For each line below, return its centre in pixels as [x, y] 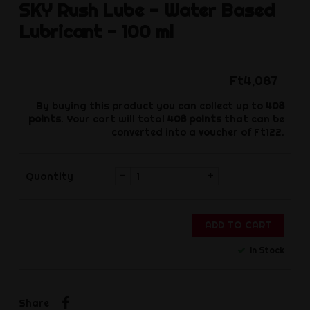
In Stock [266, 250]
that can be [253, 119]
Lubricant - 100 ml [96, 31]
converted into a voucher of [183, 133]
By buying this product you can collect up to [151, 106]
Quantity [49, 176]
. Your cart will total [115, 119]
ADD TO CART [239, 225]
